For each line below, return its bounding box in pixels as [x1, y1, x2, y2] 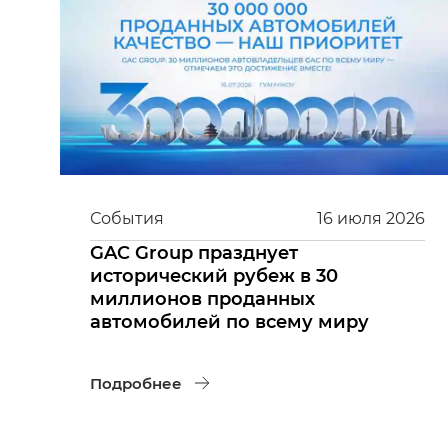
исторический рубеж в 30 [90, 263, 338, 288]
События [90, 207, 164, 229]
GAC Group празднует [90, 240, 298, 265]
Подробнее [90, 372, 182, 393]
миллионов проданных [90, 286, 315, 311]
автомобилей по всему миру [90, 309, 369, 334]
